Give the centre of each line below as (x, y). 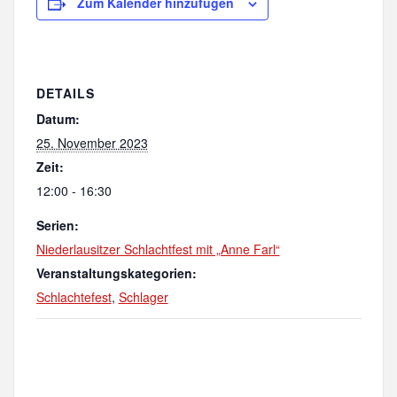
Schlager (143, 296)
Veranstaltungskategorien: (116, 272)
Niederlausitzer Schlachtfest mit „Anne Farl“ (158, 249)
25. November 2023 (92, 142)
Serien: (57, 225)
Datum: (58, 118)
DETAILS (65, 93)
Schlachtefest (74, 296)
